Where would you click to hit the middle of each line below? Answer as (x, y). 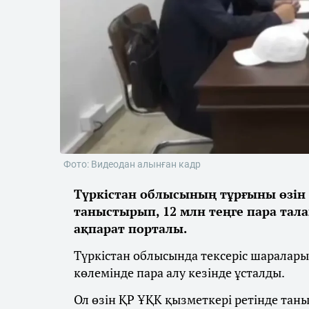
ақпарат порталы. (130, 229)
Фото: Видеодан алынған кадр (132, 165)
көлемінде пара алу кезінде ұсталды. (179, 273)
